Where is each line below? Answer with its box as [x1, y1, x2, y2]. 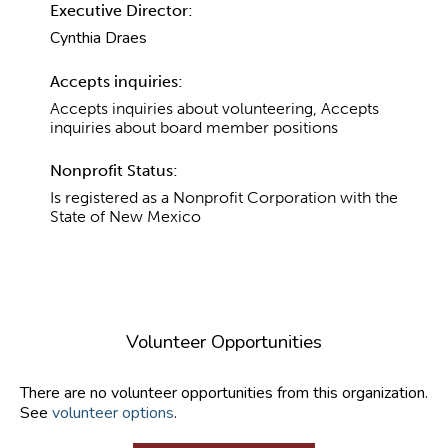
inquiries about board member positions [50, 117, 338, 137]
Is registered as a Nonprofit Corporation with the [50, 187, 398, 207]
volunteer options [52, 401, 174, 424]
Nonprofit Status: [50, 160, 178, 180]
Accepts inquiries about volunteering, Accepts [50, 98, 379, 118]
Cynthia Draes [50, 26, 147, 49]
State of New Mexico [50, 206, 201, 226]
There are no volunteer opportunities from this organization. [20, 381, 428, 404]
